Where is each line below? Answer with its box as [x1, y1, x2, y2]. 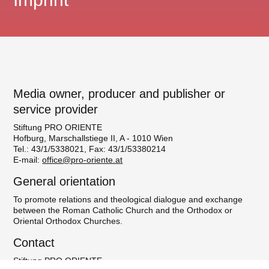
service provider [13, 103, 98, 116]
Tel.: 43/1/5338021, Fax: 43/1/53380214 [13, 144, 166, 154]
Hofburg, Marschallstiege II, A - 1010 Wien [13, 133, 174, 144]
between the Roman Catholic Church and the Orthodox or [13, 205, 233, 216]
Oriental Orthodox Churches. [13, 216, 123, 226]
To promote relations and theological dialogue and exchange [13, 195, 243, 205]
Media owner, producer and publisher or [13, 87, 226, 101]
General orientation [13, 175, 116, 189]
